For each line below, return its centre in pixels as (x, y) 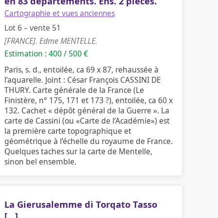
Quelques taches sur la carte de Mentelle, (78, 151)
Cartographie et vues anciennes (60, 13)
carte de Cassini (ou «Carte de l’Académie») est (87, 121)
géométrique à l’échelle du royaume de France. (89, 141)
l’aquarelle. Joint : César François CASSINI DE (83, 80)
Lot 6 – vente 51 (33, 28)
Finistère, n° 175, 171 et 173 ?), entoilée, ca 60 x (89, 100)
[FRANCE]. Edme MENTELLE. (51, 41)
